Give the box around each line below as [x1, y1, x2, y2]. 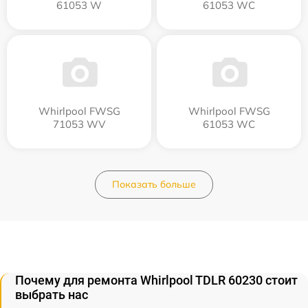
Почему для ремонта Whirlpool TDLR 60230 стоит [15, 273, 298, 288]
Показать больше [112, 178, 196, 191]
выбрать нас [15, 287, 88, 302]
